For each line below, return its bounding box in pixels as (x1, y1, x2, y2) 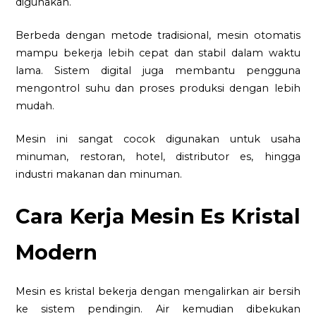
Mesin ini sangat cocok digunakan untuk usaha (16, 132, 300, 145)
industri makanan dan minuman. (16, 167, 183, 181)
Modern (16, 240, 98, 265)
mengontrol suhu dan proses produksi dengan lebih (16, 82, 300, 95)
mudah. (16, 99, 55, 113)
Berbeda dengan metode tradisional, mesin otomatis (16, 29, 300, 42)
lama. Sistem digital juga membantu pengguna (16, 64, 300, 78)
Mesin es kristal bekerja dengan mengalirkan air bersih (16, 284, 300, 298)
